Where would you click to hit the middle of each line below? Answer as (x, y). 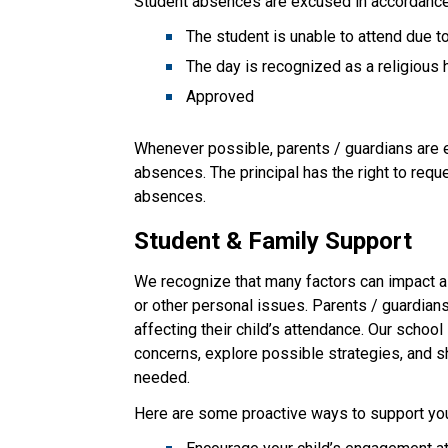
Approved (220, 96)
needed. (162, 377)
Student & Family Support (273, 240)
